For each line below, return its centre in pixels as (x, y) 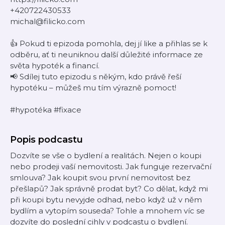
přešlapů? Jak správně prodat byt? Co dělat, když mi (109, 189)
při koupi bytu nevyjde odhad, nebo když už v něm (106, 200)
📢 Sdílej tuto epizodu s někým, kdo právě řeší (96, 77)
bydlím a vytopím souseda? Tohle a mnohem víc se (107, 211)
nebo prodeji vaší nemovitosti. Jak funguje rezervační (111, 166)
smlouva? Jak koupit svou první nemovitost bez (100, 178)
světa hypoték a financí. (55, 66)
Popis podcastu (46, 140)
